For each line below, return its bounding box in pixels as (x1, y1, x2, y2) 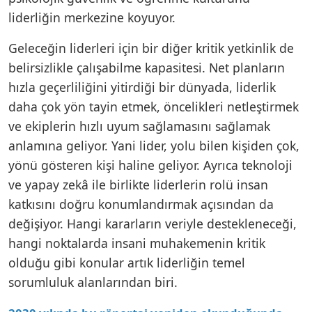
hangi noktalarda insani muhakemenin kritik (8, 234, 265, 251)
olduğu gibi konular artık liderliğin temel (8, 253, 245, 271)
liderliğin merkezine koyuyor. (8, 8, 175, 26)
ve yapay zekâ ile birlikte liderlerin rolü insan (8, 175, 268, 193)
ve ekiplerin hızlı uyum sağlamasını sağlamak (8, 117, 270, 134)
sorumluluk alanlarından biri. (8, 273, 178, 290)
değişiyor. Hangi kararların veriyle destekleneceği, (8, 214, 297, 232)
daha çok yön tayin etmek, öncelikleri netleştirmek (8, 97, 299, 115)
